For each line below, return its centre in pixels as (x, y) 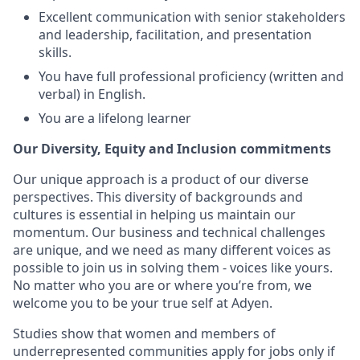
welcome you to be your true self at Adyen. (143, 303)
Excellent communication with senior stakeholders (192, 17)
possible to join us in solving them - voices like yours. (173, 268)
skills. (55, 52)
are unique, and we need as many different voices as (172, 250)
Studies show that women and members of (144, 333)
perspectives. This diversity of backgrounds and (158, 197)
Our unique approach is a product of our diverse (161, 179)
